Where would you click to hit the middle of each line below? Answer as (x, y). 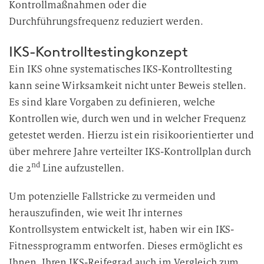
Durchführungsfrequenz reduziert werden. (106, 22)
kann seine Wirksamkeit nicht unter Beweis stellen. (128, 86)
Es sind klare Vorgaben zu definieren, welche (112, 102)
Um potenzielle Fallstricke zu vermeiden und (112, 197)
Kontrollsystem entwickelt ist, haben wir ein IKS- (122, 230)
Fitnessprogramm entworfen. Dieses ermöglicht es (126, 246)
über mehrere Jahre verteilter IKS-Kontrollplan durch (130, 152)
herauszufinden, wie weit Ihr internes (96, 213)
